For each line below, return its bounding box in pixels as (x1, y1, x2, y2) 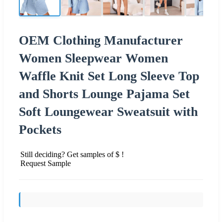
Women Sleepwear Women (19, 51, 168, 65)
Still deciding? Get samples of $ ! (20, 150, 124, 159)
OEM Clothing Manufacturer (19, 33, 183, 48)
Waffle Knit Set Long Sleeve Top (19, 68, 199, 83)
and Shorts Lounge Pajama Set (19, 86, 190, 101)
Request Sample (20, 159, 71, 167)
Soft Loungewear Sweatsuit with (19, 104, 198, 119)
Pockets (19, 122, 61, 137)
